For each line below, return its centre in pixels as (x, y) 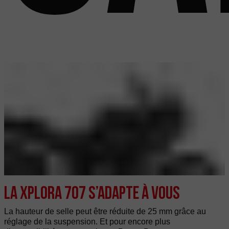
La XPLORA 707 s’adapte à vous (92, 192)
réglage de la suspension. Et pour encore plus (87, 221)
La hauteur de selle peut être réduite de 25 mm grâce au (105, 211)
